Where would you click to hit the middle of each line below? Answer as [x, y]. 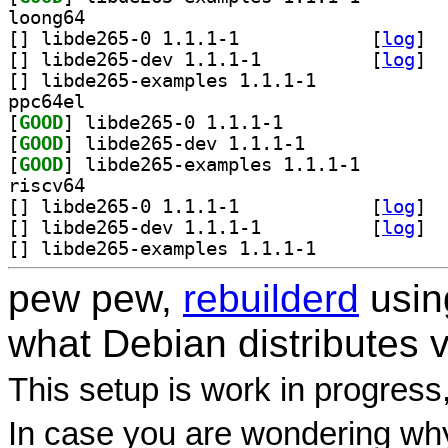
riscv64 [46, 185]
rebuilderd [271, 298]
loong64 [46, 17]
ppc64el [46, 101]
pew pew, [95, 298]
